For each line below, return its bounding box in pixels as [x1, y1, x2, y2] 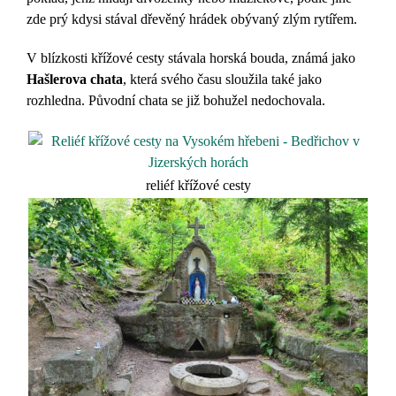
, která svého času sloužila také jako [123, 72, 322, 87]
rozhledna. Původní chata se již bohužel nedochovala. [27, 93, 325, 108]
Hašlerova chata [27, 72, 123, 87]
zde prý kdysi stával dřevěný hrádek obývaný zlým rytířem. [27, 11, 357, 27]
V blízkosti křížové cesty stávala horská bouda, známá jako [27, 50, 355, 65]
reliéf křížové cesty [145, 178, 251, 193]
